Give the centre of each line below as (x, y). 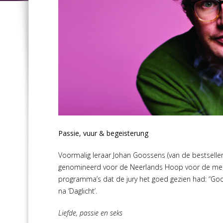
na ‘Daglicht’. (78, 191)
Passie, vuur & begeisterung (103, 133)
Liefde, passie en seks (90, 213)
